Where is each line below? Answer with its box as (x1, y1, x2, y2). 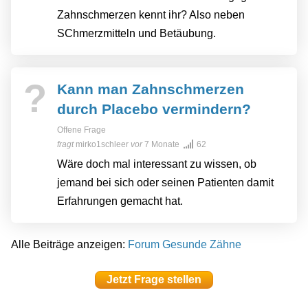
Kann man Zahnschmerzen (57, 80, 244, 97)
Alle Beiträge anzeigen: (11, 238, 128, 250)
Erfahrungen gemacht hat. (57, 195, 183, 207)
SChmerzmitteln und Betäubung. (57, 27, 216, 39)
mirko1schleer (76, 139, 129, 149)
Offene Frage (57, 124, 106, 135)
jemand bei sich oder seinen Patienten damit (57, 176, 274, 188)
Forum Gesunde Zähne (128, 238, 241, 250)
